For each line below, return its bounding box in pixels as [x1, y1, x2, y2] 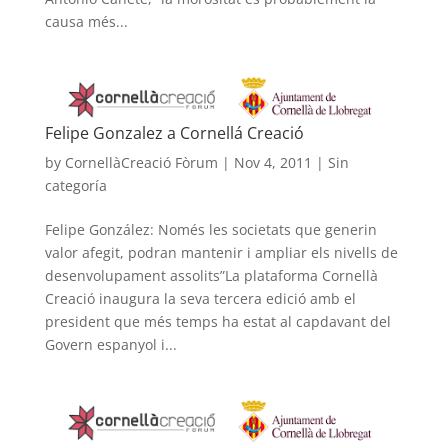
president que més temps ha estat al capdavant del [44, 312, 391, 332]
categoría [44, 176, 107, 196]
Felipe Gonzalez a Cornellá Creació [44, 122, 304, 145]
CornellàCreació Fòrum [64, 153, 218, 173]
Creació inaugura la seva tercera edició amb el [44, 289, 356, 309]
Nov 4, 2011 [233, 153, 312, 173]
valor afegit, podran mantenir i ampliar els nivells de [44, 243, 398, 263]
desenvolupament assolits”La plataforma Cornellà [44, 266, 378, 286]
